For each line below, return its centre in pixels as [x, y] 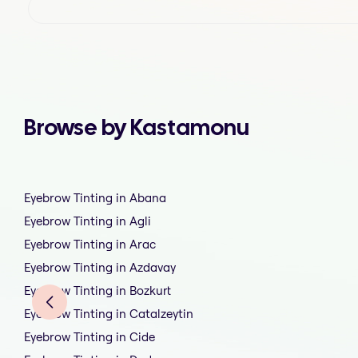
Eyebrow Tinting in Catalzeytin [109, 314]
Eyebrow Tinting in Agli [88, 221]
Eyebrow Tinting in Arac [90, 245]
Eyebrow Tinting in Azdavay [100, 268]
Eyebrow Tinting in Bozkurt [97, 291]
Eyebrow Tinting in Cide [89, 337]
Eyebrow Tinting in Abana [95, 198]
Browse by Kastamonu [137, 127]
